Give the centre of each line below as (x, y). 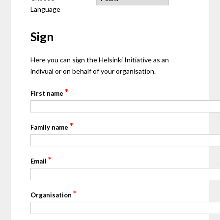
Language (46, 9)
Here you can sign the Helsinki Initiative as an (100, 59)
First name (48, 93)
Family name (50, 127)
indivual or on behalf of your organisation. (93, 71)
